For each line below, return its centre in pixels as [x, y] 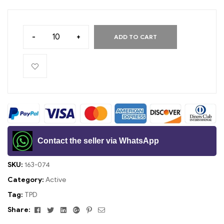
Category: [26, 179]
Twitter [66, 209]
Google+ [95, 209]
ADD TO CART [135, 37]
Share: [19, 209]
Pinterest [107, 209]
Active [56, 179]
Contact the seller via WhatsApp [98, 140]
